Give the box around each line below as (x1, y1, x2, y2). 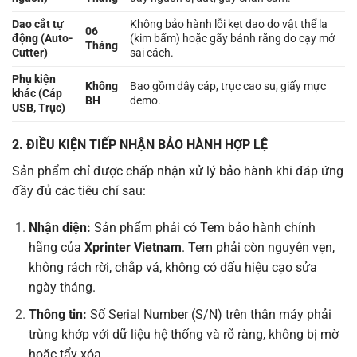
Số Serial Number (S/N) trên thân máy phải (86, 307, 331, 323)
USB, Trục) (12, 100, 65, 115)
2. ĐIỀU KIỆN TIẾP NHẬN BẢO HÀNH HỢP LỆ (12, 136, 268, 152)
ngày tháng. (28, 279, 96, 295)
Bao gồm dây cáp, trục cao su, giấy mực (130, 79, 327, 93)
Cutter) (12, 45, 48, 60)
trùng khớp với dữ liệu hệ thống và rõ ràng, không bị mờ (28, 327, 339, 343)
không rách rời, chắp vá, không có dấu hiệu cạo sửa (28, 259, 317, 275)
